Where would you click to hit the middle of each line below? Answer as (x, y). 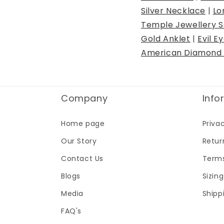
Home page (83, 123)
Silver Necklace (173, 10)
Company (84, 98)
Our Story (79, 141)
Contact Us (82, 158)
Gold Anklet (166, 38)
